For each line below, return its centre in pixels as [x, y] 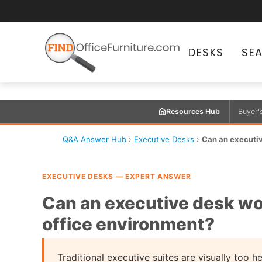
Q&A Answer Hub [94, 139]
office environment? [128, 224]
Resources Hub [193, 112]
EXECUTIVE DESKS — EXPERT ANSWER [117, 176]
